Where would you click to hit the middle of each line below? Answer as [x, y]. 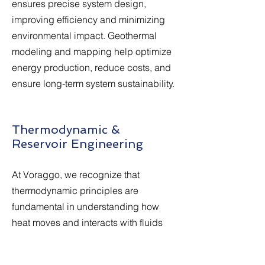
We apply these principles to [72, 254]
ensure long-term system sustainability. [93, 83]
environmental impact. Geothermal [84, 35]
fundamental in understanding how [85, 206]
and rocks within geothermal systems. [91, 238]
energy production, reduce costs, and [91, 67]
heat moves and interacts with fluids [87, 222]
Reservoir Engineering [77, 144]
